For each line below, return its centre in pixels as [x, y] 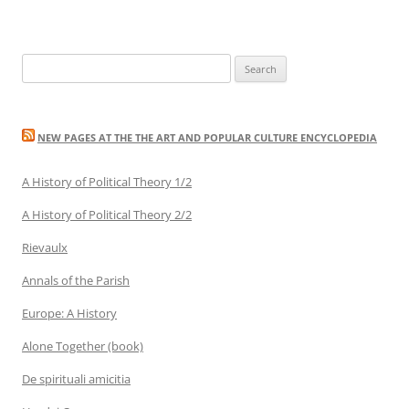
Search [39, 63]
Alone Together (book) [83, 346]
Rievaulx [45, 247]
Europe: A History [69, 313]
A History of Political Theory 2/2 [107, 214]
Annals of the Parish [76, 280]
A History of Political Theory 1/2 [107, 181]
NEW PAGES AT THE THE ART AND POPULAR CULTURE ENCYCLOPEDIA [207, 137]
